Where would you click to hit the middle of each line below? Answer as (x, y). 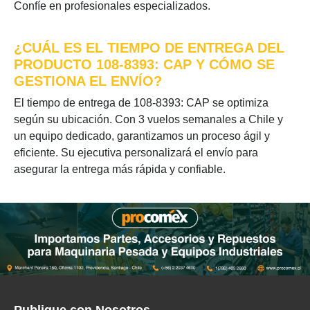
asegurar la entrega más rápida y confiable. (120, 169)
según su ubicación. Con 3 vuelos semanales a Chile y (148, 119)
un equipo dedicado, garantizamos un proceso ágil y (142, 136)
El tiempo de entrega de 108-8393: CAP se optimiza (141, 103)
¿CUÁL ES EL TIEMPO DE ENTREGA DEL (149, 48)
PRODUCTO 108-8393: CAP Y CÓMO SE (144, 64)
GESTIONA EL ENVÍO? (88, 81)
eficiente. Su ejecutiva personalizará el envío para (136, 153)
